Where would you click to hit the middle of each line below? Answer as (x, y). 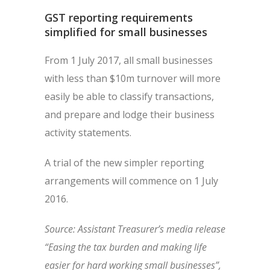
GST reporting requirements (119, 17)
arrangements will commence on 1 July (131, 181)
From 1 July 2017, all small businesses (129, 60)
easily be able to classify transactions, (129, 96)
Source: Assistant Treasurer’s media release (135, 229)
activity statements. (88, 133)
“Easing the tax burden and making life (126, 247)
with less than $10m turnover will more (133, 78)
